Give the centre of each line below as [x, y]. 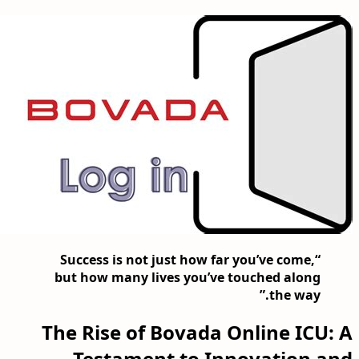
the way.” [295, 294]
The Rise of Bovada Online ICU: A [197, 333]
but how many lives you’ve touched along [188, 277]
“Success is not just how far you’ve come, [188, 259]
